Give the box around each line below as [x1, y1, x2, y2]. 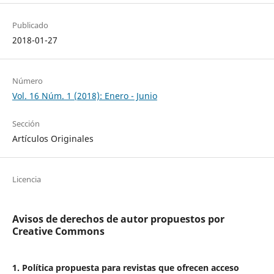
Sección [12, 118, 40, 130]
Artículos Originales [12, 133, 94, 145]
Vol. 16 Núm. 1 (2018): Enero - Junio [12, 90, 157, 102]
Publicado [12, 20, 48, 31]
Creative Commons [12, 224, 105, 239]
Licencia [12, 174, 41, 185]
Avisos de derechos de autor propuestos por [12, 212, 224, 226]
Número [12, 75, 43, 87]
